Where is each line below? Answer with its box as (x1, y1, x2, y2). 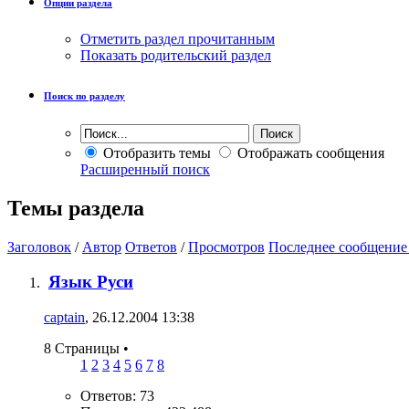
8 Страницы (44, 341, 123, 357)
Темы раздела (7, 195, 144, 220)
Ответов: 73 (80, 388, 154, 404)
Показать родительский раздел (80, 47, 271, 63)
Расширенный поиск (80, 161, 210, 177)
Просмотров (188, 238, 265, 255)
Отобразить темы (100, 144, 211, 161)
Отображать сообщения (234, 144, 384, 161)
